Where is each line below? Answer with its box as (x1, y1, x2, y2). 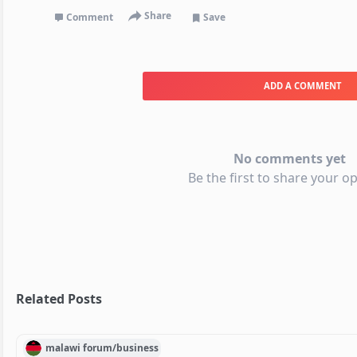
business (116, 341, 159, 355)
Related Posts (16, 289, 102, 308)
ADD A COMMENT (263, 80, 341, 92)
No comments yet (233, 149, 346, 167)
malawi (45, 341, 80, 355)
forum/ (83, 341, 117, 355)
